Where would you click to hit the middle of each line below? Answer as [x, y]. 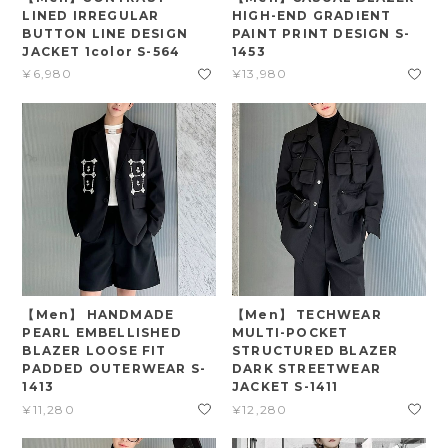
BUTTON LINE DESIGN [105, 33]
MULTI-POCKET [290, 333]
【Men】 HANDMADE [98, 315]
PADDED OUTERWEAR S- [114, 369]
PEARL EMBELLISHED [102, 333]
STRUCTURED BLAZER [315, 351]
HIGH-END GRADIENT [312, 15]
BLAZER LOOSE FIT [94, 351]
